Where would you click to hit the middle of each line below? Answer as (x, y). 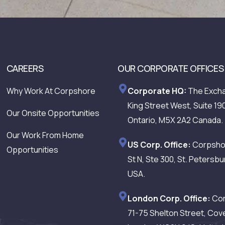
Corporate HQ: (157, 91)
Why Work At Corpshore (51, 91)
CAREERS (25, 69)
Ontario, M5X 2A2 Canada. (176, 120)
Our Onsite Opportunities (53, 113)
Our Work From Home (45, 135)
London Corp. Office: (169, 199)
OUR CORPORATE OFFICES (171, 69)
